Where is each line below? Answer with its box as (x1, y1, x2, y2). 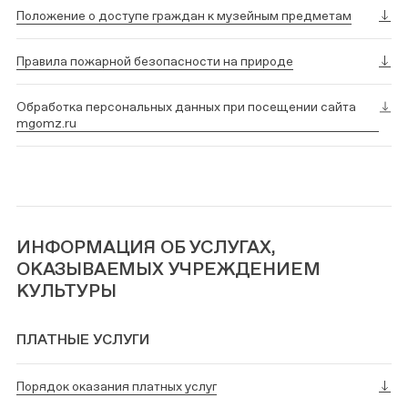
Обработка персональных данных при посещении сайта (16, 99, 356, 114)
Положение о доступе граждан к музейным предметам (16, 8, 352, 23)
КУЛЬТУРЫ (16, 280, 117, 301)
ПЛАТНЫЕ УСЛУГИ (16, 331, 149, 348)
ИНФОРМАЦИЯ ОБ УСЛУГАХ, (16, 236, 276, 258)
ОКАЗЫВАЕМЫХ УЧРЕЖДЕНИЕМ (16, 258, 321, 280)
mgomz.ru (16, 116, 76, 130)
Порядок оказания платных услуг (16, 379, 217, 393)
